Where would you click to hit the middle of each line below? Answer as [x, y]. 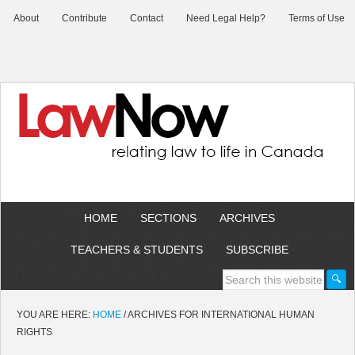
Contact [147, 18]
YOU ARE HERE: [55, 315]
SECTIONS [168, 218]
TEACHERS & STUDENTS [136, 250]
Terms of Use [317, 18]
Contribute [84, 18]
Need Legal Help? [226, 18]
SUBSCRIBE [257, 250]
